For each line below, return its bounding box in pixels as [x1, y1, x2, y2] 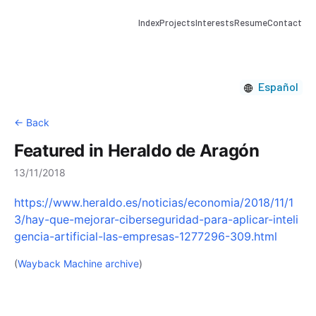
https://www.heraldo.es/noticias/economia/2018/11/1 [14, 195, 293, 209]
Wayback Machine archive [18, 257, 139, 269]
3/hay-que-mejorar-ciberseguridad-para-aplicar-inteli [14, 212, 298, 226]
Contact [267, 17, 302, 28]
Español [258, 80, 299, 94]
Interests [195, 17, 234, 28]
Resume [234, 17, 267, 28]
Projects [159, 17, 195, 28]
